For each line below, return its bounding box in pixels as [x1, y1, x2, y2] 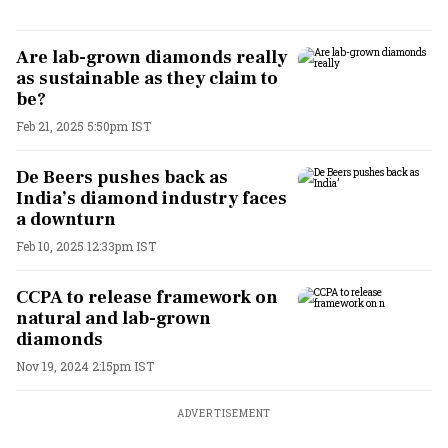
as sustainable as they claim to [16, 67, 278, 90]
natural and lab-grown [16, 307, 211, 330]
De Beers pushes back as [16, 166, 228, 189]
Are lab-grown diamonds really [16, 46, 287, 69]
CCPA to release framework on [16, 286, 278, 309]
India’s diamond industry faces [16, 187, 287, 210]
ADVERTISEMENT [176, 407, 272, 420]
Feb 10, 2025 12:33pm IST [16, 238, 156, 254]
